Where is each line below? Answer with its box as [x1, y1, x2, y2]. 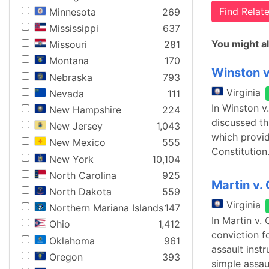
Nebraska [49, 71, 92, 83]
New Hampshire [49, 104, 121, 116]
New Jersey [49, 120, 103, 133]
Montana [49, 55, 89, 67]
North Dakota [49, 185, 112, 198]
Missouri [49, 38, 87, 51]
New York [49, 153, 94, 165]
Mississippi [49, 22, 98, 35]
